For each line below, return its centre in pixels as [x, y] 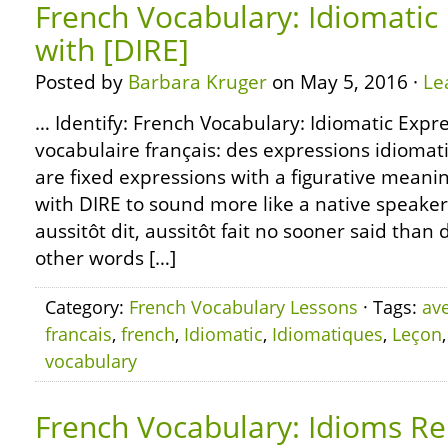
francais [78, 334]
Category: [87, 307]
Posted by [81, 82]
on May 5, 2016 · [345, 82]
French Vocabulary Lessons [243, 307]
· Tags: [390, 307]
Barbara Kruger [197, 82]
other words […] [105, 258]
